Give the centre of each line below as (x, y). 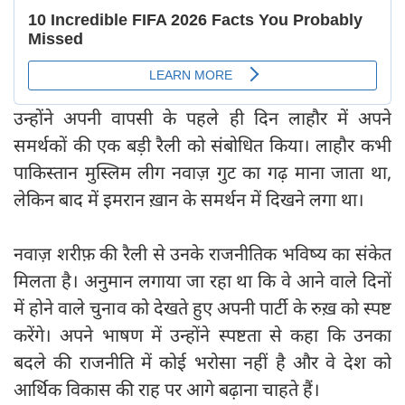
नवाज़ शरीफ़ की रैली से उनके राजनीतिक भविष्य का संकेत (202, 254)
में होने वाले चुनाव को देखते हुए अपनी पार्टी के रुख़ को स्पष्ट (202, 308)
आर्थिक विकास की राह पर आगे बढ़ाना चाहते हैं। (167, 390)
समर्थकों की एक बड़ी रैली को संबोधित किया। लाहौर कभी (202, 146)
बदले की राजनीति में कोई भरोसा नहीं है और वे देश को (202, 363)
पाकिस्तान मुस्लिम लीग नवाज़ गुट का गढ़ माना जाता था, (202, 173)
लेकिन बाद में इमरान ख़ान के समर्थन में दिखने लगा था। (189, 200)
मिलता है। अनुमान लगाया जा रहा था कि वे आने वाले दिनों (202, 281)
